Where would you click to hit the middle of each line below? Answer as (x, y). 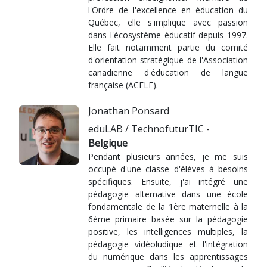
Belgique (108, 143)
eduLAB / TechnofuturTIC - (149, 129)
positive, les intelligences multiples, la (168, 232)
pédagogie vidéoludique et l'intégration (168, 244)
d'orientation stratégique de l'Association (168, 60)
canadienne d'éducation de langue (168, 72)
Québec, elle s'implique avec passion (168, 22)
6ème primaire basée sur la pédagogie (168, 219)
